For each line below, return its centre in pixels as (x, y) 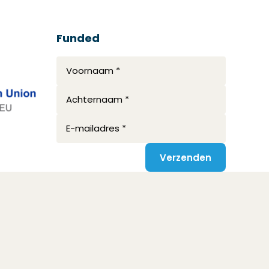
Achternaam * (98, 99)
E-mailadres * (96, 128)
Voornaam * (93, 71)
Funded (78, 38)
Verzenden (186, 157)
